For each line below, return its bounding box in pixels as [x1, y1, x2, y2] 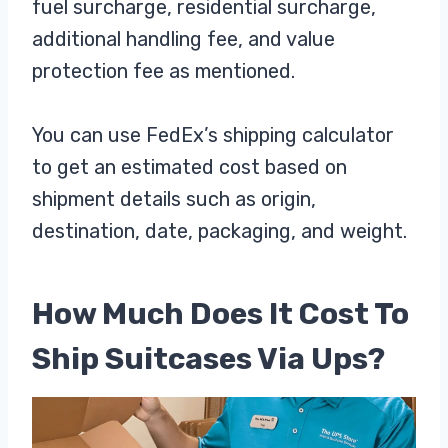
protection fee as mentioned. [32, 58, 300, 83]
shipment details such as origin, [32, 186, 316, 211]
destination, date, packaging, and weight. [32, 218, 407, 243]
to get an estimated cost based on [32, 154, 347, 179]
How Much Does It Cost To [32, 295, 409, 332]
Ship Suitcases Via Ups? [32, 340, 385, 377]
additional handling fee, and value [32, 26, 335, 51]
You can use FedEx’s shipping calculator [32, 122, 394, 147]
